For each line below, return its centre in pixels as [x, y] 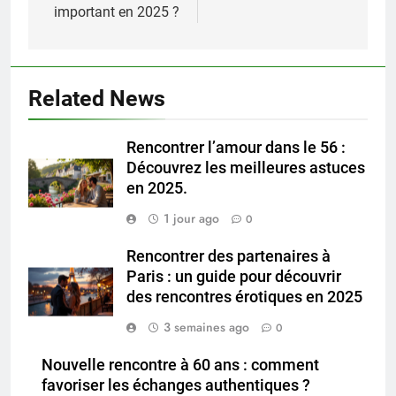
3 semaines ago [206, 327]
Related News [97, 98]
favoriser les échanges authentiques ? [176, 385]
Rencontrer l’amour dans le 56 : [236, 147]
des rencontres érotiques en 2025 [244, 297]
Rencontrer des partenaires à [228, 256]
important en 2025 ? [117, 11]
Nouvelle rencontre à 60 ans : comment [180, 365]
